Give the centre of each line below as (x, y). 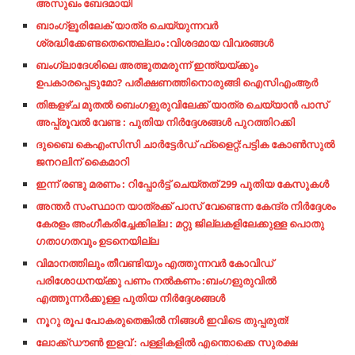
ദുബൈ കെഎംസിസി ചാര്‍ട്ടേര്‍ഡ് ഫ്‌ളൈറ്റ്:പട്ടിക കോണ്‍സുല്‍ (185, 144)
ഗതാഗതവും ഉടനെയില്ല (97, 241)
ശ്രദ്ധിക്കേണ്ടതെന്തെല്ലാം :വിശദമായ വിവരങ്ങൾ (155, 43)
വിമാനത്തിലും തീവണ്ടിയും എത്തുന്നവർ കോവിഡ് (155, 263)
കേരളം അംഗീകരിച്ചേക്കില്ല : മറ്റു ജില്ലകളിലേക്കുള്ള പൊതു (180, 223)
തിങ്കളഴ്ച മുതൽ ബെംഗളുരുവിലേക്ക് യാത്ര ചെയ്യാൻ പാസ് (182, 105)
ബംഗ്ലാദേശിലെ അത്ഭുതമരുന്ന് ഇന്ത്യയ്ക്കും (147, 65)
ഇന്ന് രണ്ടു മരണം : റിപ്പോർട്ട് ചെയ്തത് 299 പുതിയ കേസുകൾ (182, 184)
